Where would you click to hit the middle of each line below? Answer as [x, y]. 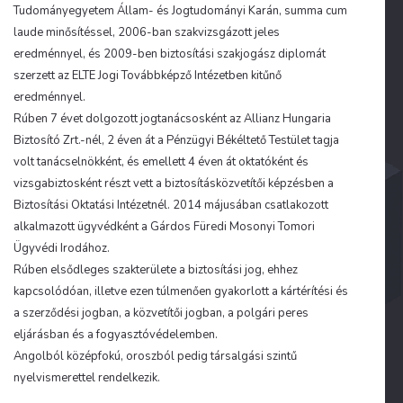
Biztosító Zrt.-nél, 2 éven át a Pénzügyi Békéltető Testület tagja [176, 140]
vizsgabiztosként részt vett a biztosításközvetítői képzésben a [174, 184]
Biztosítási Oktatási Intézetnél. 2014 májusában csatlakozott [171, 205]
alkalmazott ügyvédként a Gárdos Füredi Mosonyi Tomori [164, 227]
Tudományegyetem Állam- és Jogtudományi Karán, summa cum [180, 11]
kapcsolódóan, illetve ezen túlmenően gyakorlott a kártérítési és [181, 291]
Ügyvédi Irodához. [62, 248]
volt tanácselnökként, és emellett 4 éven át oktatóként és [161, 162]
